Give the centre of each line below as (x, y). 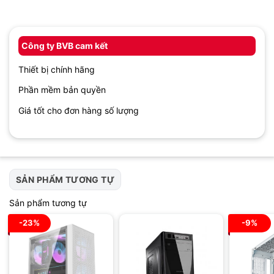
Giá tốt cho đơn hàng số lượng (79, 110)
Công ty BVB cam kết (65, 45)
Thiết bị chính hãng (57, 69)
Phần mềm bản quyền (62, 90)
